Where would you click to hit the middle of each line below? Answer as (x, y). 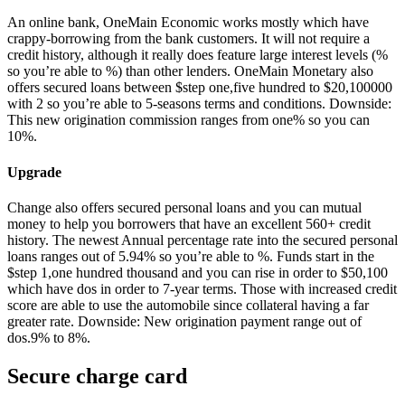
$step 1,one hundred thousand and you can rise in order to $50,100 (198, 273)
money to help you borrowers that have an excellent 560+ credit (189, 224)
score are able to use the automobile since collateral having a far (188, 306)
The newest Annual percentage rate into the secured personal (223, 240)
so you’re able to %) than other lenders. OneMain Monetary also (190, 71)
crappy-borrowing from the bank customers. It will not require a (188, 39)
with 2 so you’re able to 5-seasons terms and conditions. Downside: (199, 104)
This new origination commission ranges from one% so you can (188, 120)
